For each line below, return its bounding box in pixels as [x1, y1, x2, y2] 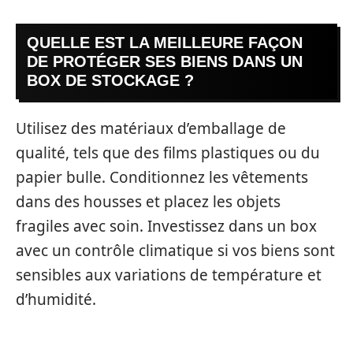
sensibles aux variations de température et [16, 265, 321, 286]
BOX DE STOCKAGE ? [27, 71, 194, 89]
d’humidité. [16, 289, 96, 310]
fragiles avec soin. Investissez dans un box [16, 216, 317, 237]
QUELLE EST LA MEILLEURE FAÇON [27, 33, 303, 51]
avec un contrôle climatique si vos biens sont [16, 240, 335, 262]
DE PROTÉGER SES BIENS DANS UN [27, 52, 303, 70]
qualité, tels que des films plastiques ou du [16, 143, 320, 164]
